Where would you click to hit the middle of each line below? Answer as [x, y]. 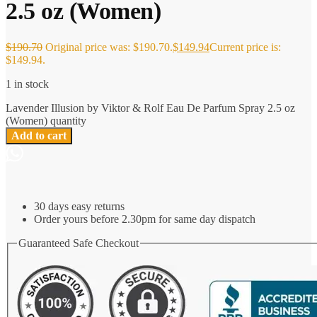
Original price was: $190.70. [109, 47]
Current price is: [245, 47]
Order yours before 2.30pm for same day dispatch [145, 219]
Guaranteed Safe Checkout [79, 243]
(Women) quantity [46, 121]
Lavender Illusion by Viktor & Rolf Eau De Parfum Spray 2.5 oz [150, 108]
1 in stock [27, 84]
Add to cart [39, 136]
